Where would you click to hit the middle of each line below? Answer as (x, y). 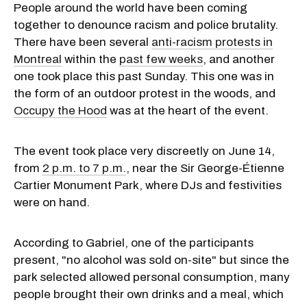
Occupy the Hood (60, 110)
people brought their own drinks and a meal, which (149, 294)
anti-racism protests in (212, 42)
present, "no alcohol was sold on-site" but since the (151, 260)
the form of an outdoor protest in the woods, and (145, 93)
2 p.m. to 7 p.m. (84, 168)
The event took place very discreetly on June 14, (144, 151)
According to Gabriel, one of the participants (134, 243)
